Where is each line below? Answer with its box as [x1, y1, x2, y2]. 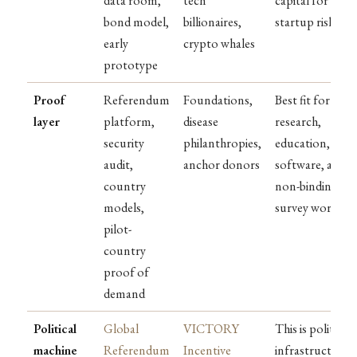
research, [275, 112, 321, 130]
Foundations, [183, 91, 253, 108]
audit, [104, 155, 133, 173]
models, [104, 198, 144, 216]
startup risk [275, 13, 335, 30]
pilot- [104, 220, 131, 237]
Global [104, 320, 139, 337]
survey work [275, 198, 338, 216]
